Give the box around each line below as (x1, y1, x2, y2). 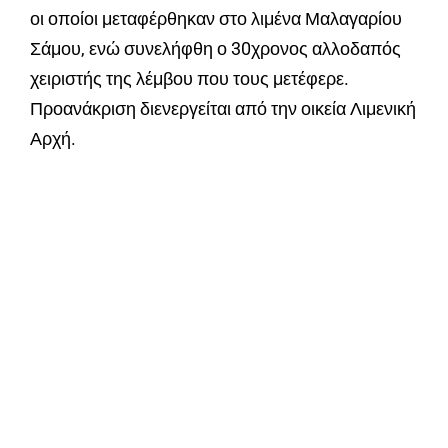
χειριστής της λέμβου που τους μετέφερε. (30, 68, 349, 90)
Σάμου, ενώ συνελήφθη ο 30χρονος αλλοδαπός (30, 38, 405, 60)
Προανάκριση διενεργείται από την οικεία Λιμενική (30, 98, 416, 120)
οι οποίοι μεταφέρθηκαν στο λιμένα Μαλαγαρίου (30, 8, 402, 30)
